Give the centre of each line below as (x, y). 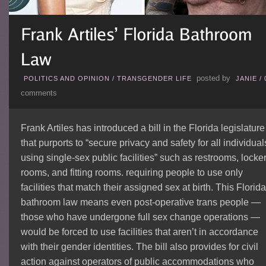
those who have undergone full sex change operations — (140, 217)
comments (39, 94)
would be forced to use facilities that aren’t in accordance (139, 232)
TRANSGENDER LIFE (154, 79)
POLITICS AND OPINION (66, 79)
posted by (213, 79)
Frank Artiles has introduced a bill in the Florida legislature (142, 128)
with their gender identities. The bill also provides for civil (139, 247)
